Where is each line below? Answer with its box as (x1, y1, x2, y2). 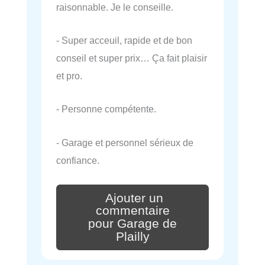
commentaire (95, 203, 170, 218)
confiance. (56, 154, 99, 166)
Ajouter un (105, 190, 163, 205)
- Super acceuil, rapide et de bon (56, 35, 192, 46)
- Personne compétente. (56, 104, 156, 115)
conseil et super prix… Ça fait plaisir (56, 53, 207, 64)
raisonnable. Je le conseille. (56, 1, 173, 12)
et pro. (56, 70, 82, 82)
